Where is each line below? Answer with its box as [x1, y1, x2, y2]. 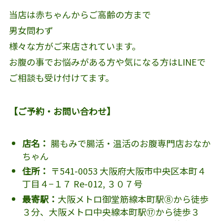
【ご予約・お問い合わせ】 [8, 104, 115, 117]
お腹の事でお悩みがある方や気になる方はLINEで [8, 55, 206, 69]
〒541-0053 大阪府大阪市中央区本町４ [48, 164, 206, 178]
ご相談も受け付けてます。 [8, 71, 114, 84]
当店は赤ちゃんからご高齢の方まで [8, 8, 151, 21]
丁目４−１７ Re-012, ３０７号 [22, 177, 143, 190]
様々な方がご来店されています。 [8, 39, 141, 53]
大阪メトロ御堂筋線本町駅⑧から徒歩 [57, 192, 209, 205]
